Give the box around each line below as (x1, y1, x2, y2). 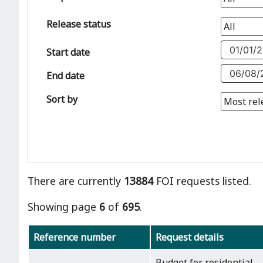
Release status (46, 17, 111, 31)
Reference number (33, 231, 116, 244)
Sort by (46, 92, 77, 106)
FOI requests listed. (153, 174, 251, 188)
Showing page (28, 199, 99, 214)
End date (46, 69, 85, 82)
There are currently (28, 174, 124, 188)
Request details (156, 231, 224, 244)
